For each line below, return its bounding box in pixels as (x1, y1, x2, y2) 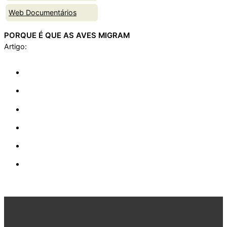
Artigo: (4, 42, 29, 51)
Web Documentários (9, 8, 77, 17)
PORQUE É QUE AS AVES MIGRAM (4, 31, 130, 41)
